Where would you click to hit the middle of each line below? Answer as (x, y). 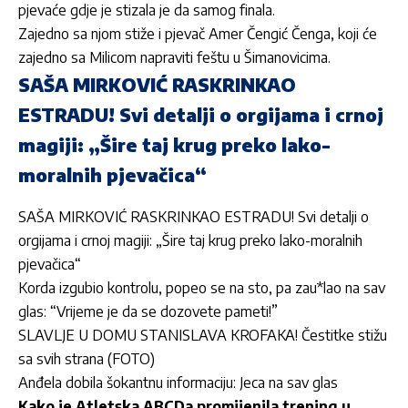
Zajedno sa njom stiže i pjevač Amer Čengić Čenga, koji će (198, 34)
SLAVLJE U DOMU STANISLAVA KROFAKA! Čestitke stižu (203, 335)
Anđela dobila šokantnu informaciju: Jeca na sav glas (178, 382)
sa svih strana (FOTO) (87, 358)
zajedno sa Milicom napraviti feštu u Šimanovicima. (174, 58)
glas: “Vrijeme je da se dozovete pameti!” (148, 311)
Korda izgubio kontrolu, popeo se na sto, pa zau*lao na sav (202, 287)
